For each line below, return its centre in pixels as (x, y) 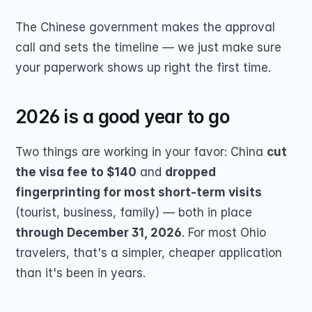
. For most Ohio (224, 233)
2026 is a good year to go (122, 117)
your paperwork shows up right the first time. (143, 68)
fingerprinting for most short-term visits (139, 192)
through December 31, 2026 (99, 233)
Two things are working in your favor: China (141, 152)
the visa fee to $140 (76, 172)
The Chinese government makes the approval (145, 27)
